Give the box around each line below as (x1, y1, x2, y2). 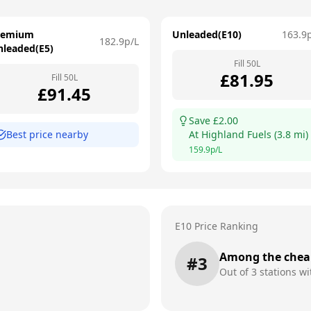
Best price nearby (6, 128, 88, 141)
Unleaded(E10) (172, 28, 242, 41)
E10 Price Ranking (175, 219, 258, 233)
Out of (219, 265, 251, 278)
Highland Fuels (201, 128, 271, 141)
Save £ (189, 114, 219, 127)
